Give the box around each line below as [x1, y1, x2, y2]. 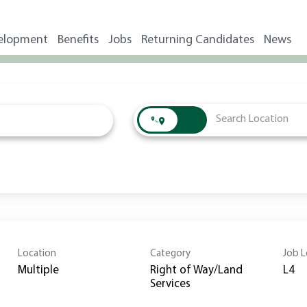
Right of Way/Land [150, 264, 243, 276]
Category [150, 248, 191, 259]
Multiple [18, 264, 59, 276]
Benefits [58, 33, 99, 47]
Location [18, 248, 56, 259]
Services [150, 278, 191, 290]
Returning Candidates [141, 33, 255, 47]
